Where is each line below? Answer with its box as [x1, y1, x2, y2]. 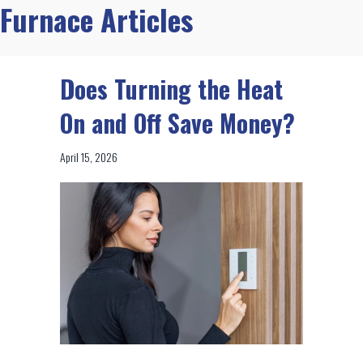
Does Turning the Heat [60, 70, 283, 107]
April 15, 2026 [60, 147, 117, 165]
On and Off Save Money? [60, 104, 295, 141]
